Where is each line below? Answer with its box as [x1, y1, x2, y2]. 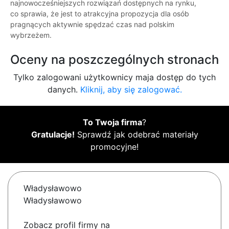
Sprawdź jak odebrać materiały [74, 129, 198, 140]
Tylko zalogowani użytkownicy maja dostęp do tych [13, 72, 216, 83]
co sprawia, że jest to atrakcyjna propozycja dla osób [10, 9, 189, 18]
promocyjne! [90, 142, 139, 152]
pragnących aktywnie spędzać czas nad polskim [10, 20, 174, 29]
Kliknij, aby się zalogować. [80, 84, 182, 95]
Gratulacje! [31, 129, 75, 140]
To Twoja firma [83, 117, 142, 128]
